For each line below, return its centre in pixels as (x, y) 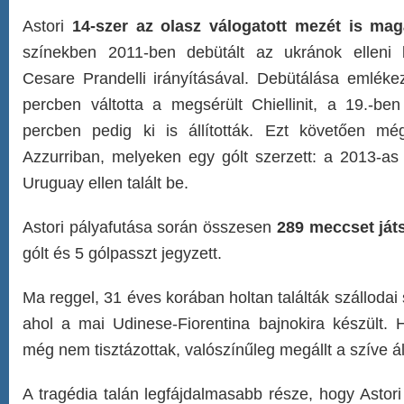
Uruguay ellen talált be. (106, 183)
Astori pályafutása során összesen (150, 227)
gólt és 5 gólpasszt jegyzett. (122, 253)
